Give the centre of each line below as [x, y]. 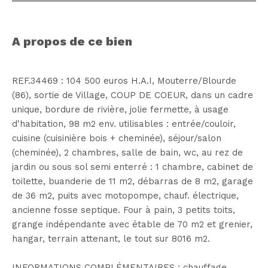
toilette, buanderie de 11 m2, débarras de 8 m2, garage [133, 181]
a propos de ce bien [76, 41]
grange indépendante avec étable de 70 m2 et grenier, [132, 224]
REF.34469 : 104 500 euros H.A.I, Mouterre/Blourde [124, 80]
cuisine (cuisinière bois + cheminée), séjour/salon [117, 138]
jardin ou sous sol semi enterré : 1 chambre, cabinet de [133, 167]
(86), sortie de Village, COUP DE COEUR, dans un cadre [133, 95]
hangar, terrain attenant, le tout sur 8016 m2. [111, 238]
